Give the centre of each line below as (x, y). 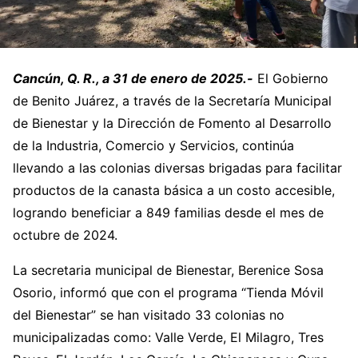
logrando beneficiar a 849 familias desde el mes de (168, 212)
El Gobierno (291, 78)
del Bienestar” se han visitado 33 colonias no (149, 314)
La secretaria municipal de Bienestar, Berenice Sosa (168, 270)
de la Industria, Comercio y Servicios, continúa (153, 145)
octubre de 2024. (65, 235)
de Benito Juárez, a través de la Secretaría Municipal (172, 100)
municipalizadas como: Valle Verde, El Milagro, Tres (168, 337)
